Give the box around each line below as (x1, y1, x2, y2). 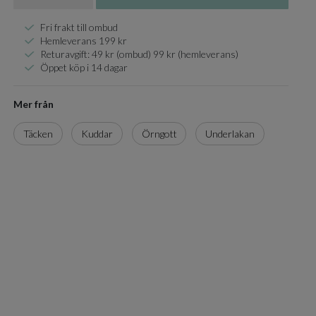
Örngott (141, 127, 177, 140)
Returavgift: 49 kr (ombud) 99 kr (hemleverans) (40, 47, 238, 60)
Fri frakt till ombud (40, 20, 118, 33)
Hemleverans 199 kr (40, 34, 127, 47)
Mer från (13, 97, 54, 110)
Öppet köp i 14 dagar (40, 61, 128, 73)
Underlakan (205, 127, 255, 140)
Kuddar (81, 127, 114, 140)
